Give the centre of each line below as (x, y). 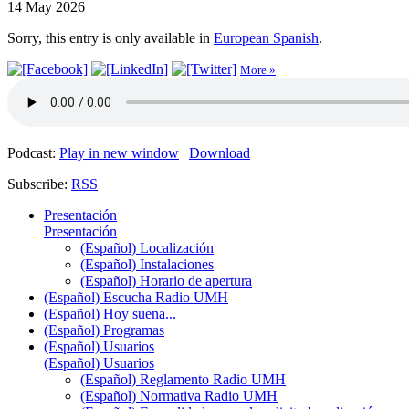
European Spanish (266, 37)
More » (258, 69)
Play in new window (119, 152)
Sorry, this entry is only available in (110, 37)
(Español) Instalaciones (147, 264)
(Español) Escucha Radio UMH (136, 297)
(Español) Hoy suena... (110, 313)
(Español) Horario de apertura (166, 280)
